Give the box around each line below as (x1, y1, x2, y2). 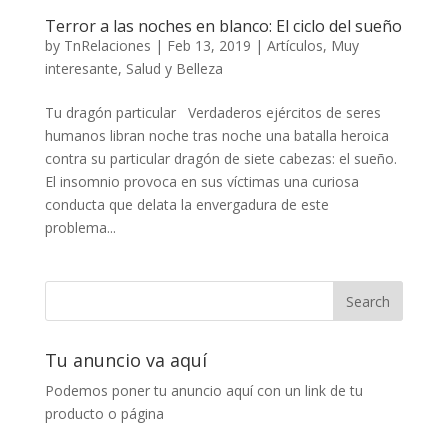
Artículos (266, 36, 323, 56)
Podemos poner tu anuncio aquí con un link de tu (44, 381, 363, 401)
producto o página (44, 404, 164, 424)
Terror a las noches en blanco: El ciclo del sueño (44, 15, 402, 38)
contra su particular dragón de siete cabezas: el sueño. (44, 149, 397, 169)
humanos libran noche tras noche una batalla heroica (44, 126, 389, 146)
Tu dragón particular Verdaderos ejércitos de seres (44, 103, 381, 123)
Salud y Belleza (125, 59, 223, 79)
